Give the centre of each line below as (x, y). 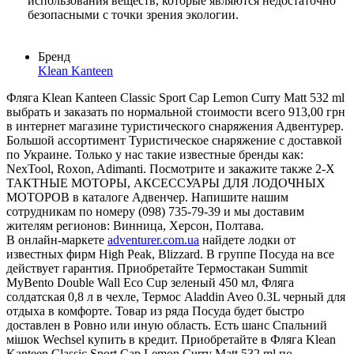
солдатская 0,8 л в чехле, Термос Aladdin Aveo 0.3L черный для (176, 297)
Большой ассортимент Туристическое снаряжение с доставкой (174, 141)
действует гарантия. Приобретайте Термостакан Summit (157, 269)
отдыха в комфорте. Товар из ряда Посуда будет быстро (155, 311)
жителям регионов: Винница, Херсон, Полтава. (135, 226)
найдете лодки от (247, 240)
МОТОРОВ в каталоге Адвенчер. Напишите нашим (147, 198)
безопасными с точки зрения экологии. (133, 15)
